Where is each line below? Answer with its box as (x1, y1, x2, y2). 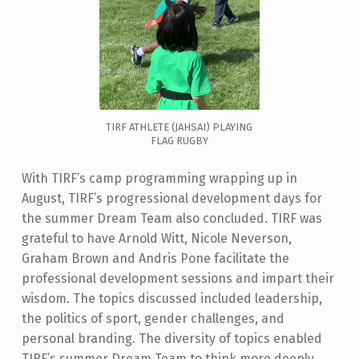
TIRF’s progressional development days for (67, 190, 322, 206)
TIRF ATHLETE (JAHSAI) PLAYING (106, 121, 253, 134)
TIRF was (270, 210, 322, 226)
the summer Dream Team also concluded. (21, 210, 268, 226)
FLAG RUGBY (150, 135, 208, 147)
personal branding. (21, 330, 139, 346)
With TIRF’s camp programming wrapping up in (21, 170, 297, 186)
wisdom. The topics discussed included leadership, (21, 290, 322, 306)
